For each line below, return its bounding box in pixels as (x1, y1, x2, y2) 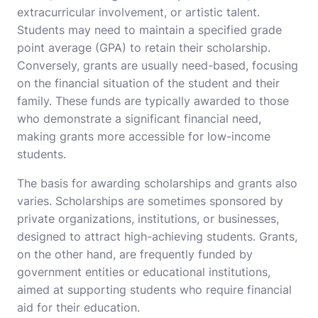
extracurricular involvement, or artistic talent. (17, 5, 260, 20)
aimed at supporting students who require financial (17, 283, 292, 297)
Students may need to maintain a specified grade (17, 23, 282, 38)
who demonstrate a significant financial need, (17, 111, 261, 126)
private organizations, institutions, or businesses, (17, 212, 279, 226)
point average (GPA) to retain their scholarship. (17, 40, 270, 55)
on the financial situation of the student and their (17, 76, 280, 91)
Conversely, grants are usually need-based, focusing (17, 58, 298, 73)
